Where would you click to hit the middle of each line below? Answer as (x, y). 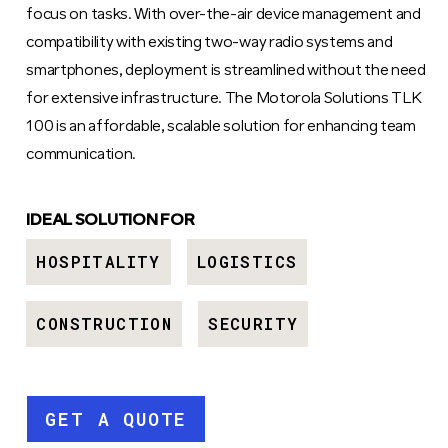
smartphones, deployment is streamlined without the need (226, 70)
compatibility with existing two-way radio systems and (209, 42)
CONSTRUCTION (104, 323)
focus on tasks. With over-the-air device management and (223, 14)
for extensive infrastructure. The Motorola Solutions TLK (224, 98)
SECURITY (253, 323)
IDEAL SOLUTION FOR (110, 220)
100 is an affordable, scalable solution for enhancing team (221, 126)
